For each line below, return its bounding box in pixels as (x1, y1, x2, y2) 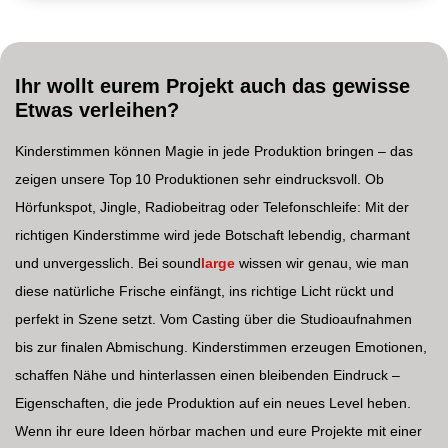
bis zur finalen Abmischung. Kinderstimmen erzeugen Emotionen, (15, 338, 427, 355)
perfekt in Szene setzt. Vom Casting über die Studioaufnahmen (15, 310, 412, 327)
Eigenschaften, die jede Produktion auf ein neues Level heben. (15, 394, 411, 411)
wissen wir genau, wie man (235, 254, 409, 271)
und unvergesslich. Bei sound (15, 254, 201, 271)
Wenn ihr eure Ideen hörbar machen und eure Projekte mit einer (15, 422, 422, 439)
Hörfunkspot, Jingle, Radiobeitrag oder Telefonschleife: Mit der (15, 198, 409, 215)
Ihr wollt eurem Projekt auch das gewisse (15, 74, 410, 97)
